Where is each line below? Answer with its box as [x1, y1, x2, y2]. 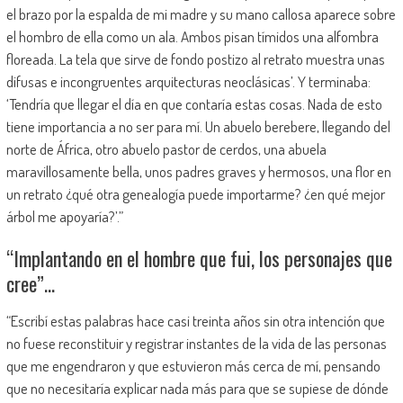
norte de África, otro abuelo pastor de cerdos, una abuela [5, 139, 327, 158]
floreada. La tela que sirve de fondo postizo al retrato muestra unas [5, 49, 385, 68]
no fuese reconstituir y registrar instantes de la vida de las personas [5, 333, 387, 353]
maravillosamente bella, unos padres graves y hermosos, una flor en [5, 161, 391, 181]
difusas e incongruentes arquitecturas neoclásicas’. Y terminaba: [5, 71, 371, 91]
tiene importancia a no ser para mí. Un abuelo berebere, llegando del [5, 116, 390, 136]
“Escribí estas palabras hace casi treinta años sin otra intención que [5, 310, 385, 330]
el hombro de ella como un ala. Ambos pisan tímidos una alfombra [5, 26, 379, 46]
